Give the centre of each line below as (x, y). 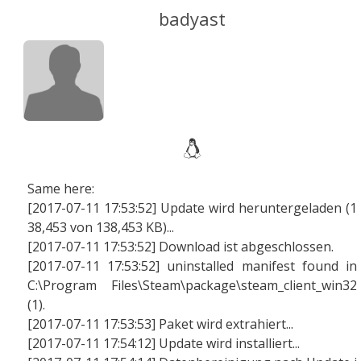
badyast (192, 19)
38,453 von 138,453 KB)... (101, 227)
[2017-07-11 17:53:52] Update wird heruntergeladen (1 (192, 208)
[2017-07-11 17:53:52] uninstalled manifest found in (192, 266)
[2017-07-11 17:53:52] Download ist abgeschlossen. (180, 247)
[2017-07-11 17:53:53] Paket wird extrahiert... (160, 324)
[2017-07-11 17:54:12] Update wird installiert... (164, 343)
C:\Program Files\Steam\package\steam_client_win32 (192, 285)
